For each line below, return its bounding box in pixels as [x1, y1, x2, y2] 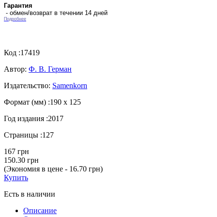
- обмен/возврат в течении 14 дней [4, 9, 108, 16]
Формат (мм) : [4, 97, 50, 106]
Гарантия [4, 1, 32, 9]
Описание [23, 206, 57, 215]
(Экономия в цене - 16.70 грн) [4, 164, 103, 173]
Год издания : [4, 114, 48, 123]
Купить [4, 173, 28, 182]
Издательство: [4, 81, 52, 90]
